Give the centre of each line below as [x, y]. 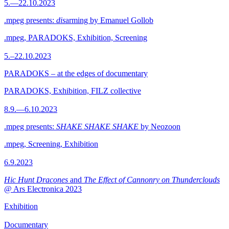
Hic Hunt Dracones [36, 180]
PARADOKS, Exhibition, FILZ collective [73, 91]
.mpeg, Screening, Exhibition [51, 144]
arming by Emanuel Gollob [109, 20]
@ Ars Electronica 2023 [43, 189]
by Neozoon [159, 127]
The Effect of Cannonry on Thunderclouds [152, 180]
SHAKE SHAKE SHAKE [97, 127]
